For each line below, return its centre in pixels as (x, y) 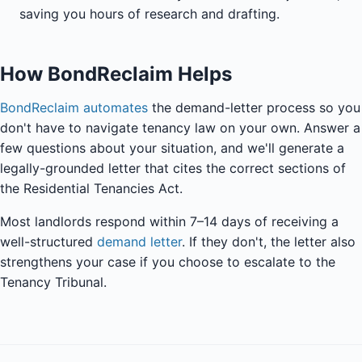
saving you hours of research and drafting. (149, 14)
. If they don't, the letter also (269, 242)
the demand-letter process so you (254, 107)
